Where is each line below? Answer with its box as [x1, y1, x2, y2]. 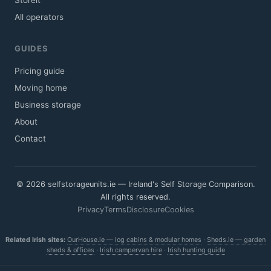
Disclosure [126, 205, 165, 215]
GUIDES [15, 44, 48, 54]
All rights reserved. [100, 192, 171, 202]
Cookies [164, 205, 194, 215]
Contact [15, 134, 46, 144]
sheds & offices [46, 246, 94, 255]
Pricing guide [15, 66, 65, 76]
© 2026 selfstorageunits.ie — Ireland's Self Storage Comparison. [16, 180, 255, 189]
